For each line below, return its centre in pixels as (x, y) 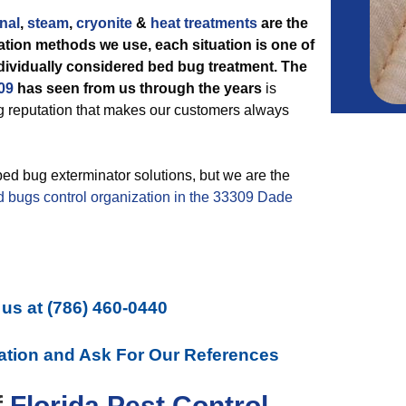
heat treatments (204, 23)
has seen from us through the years (138, 88)
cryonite (104, 23)
